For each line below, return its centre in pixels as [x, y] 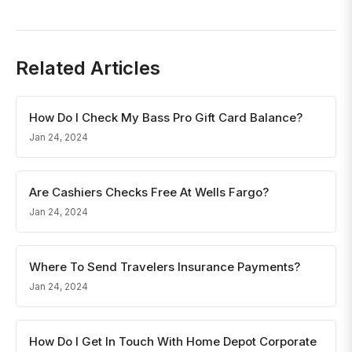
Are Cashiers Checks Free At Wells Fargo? [149, 192]
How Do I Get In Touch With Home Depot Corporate [173, 341]
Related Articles [88, 68]
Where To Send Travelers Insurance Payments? [165, 267]
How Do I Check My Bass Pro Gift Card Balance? [166, 117]
